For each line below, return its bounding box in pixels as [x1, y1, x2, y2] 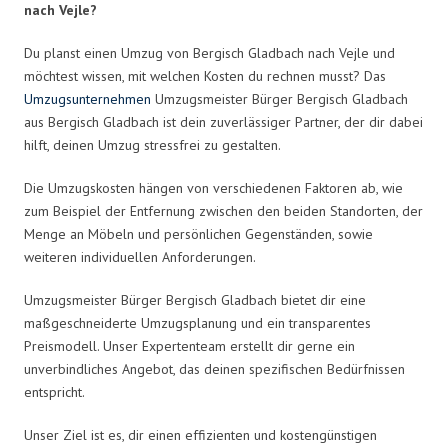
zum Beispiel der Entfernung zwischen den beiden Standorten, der [24, 201, 423, 220]
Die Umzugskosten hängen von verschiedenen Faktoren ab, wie [24, 178, 403, 197]
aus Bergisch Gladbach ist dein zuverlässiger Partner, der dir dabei [24, 112, 423, 131]
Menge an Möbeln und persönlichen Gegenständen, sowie [24, 224, 373, 243]
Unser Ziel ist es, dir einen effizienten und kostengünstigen [24, 425, 377, 444]
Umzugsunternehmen [24, 89, 151, 108]
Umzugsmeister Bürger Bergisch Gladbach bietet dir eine [24, 290, 366, 309]
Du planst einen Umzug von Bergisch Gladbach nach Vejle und [24, 43, 395, 62]
